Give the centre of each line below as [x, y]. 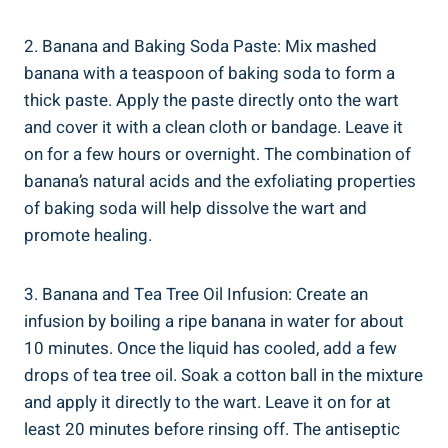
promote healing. [88, 235]
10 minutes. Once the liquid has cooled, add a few [210, 348]
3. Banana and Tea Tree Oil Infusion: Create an [196, 294]
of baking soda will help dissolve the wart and [195, 208]
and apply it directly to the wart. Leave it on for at [207, 402]
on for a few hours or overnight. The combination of [217, 154]
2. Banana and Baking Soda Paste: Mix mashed [200, 46]
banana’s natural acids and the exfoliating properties [220, 181]
